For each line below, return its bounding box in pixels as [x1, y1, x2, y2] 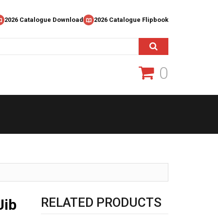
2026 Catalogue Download [4, 16, 83, 23]
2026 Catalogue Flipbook [94, 16, 168, 23]
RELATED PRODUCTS [40, 195, 162, 210]
